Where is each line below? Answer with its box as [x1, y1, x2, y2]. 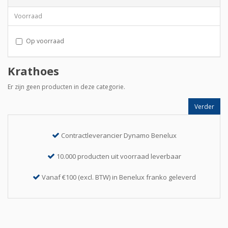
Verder [194, 102, 214, 111]
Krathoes [8, 63, 59, 79]
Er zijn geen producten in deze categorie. [8, 82, 125, 92]
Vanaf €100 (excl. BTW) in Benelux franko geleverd [41, 173, 196, 182]
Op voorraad [26, 37, 64, 46]
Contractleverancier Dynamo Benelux [61, 131, 177, 140]
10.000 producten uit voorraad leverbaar [56, 152, 181, 161]
